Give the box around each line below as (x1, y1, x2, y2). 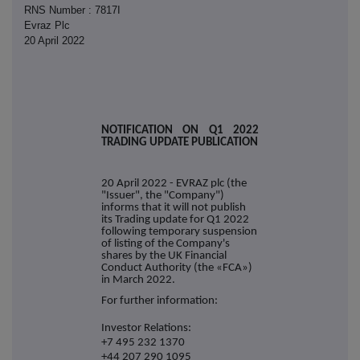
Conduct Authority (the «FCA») (101, 262, 252, 275)
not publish (189, 202, 246, 215)
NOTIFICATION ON (101, 125, 209, 137)
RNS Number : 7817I (24, 4, 121, 17)
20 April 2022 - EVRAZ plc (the (101, 178, 247, 190)
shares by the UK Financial (101, 250, 227, 263)
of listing (101, 238, 145, 251)
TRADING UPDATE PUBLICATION (101, 137, 258, 149)
